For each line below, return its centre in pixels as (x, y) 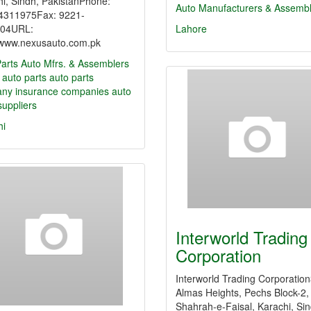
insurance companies (64, 91)
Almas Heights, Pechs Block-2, (242, 292)
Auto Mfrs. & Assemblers (75, 63)
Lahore (191, 28)
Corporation (218, 255)
